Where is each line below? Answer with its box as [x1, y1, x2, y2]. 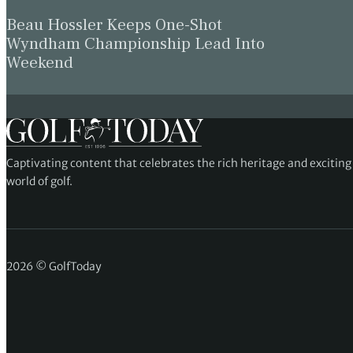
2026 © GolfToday [6, 259, 102, 274]
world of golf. [6, 174, 72, 189]
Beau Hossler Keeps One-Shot [6, 14, 222, 36]
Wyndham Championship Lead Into [6, 33, 265, 55]
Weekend [6, 52, 73, 74]
